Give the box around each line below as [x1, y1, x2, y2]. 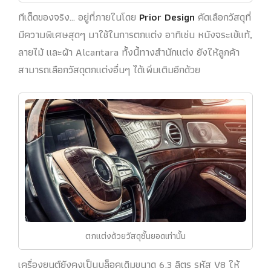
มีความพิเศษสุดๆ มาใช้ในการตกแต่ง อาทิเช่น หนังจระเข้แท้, [18, 25, 252, 43]
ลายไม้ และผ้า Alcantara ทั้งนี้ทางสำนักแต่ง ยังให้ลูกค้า [18, 43, 240, 60]
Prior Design [139, 8, 198, 25]
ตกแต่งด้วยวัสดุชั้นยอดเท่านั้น [85, 227, 186, 243]
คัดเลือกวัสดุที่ [198, 8, 251, 25]
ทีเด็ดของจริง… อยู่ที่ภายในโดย [18, 8, 139, 25]
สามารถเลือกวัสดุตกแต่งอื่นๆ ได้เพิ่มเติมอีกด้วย [18, 60, 200, 78]
